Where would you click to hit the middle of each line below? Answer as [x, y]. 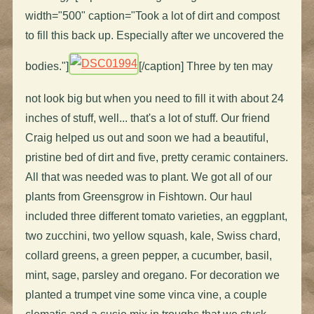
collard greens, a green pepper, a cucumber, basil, [148, 255]
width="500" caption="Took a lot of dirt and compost [152, 15]
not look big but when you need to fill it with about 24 [154, 98]
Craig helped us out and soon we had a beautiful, [146, 137]
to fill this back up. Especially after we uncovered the [154, 35]
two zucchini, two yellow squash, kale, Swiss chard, [152, 235]
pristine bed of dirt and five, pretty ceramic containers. [156, 157]
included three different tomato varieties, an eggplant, [156, 216]
